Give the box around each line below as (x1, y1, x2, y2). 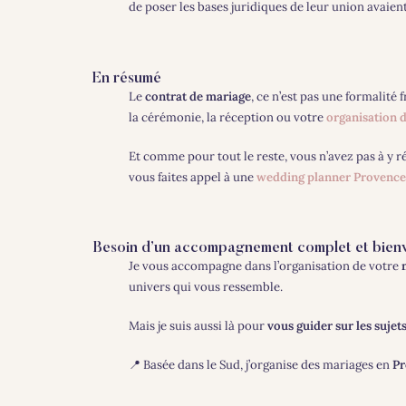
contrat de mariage (144, 88, 251, 104)
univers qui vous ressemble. (128, 279, 283, 295)
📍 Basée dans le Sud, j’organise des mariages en (128, 357, 392, 373)
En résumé (92, 71, 161, 86)
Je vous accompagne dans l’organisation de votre (128, 258, 401, 275)
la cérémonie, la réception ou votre (128, 109, 326, 125)
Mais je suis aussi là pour (128, 318, 267, 334)
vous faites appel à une (128, 169, 256, 185)
